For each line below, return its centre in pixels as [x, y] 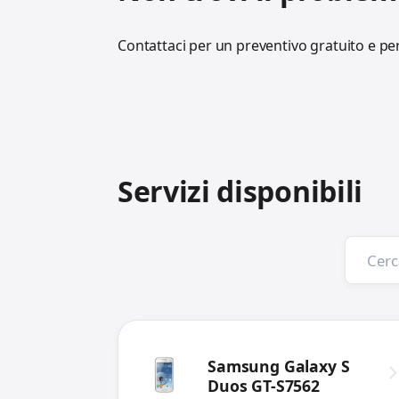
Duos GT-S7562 [264, 386]
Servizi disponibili [240, 191]
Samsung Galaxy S [279, 366]
